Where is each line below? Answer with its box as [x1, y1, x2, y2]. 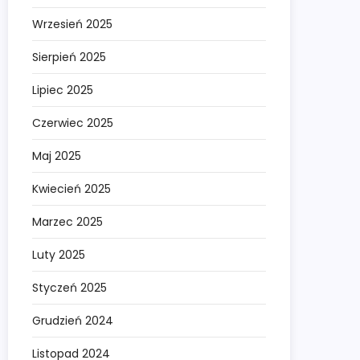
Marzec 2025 [32, 214, 103, 231]
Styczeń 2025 [32, 280, 107, 297]
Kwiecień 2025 [32, 181, 111, 198]
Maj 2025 [32, 148, 81, 165]
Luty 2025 [32, 247, 85, 264]
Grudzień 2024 [32, 313, 113, 329]
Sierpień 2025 [32, 49, 106, 66]
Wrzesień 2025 [32, 16, 112, 33]
